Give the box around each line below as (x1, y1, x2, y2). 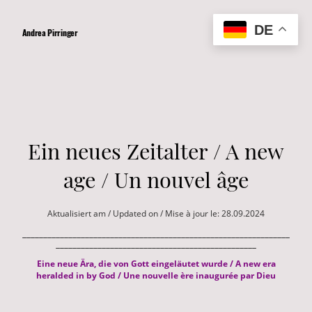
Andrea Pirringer (22, 26, 78, 39)
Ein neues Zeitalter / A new (28, 136, 284, 165)
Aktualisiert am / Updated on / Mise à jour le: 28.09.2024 (47, 208, 265, 220)
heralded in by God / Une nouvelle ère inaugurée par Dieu (36, 269, 276, 281)
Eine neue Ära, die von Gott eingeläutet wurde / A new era (36, 257, 276, 270)
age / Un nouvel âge (63, 164, 249, 194)
